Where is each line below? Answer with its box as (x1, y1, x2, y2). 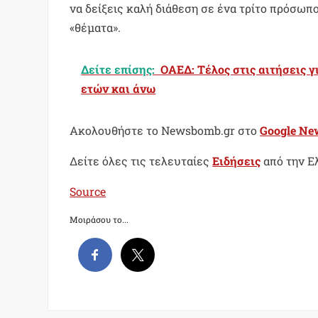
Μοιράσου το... (70, 213, 129, 225)
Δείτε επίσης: (81, 61, 155, 77)
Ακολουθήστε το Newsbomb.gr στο (70, 122, 261, 138)
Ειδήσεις (212, 153, 261, 168)
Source (70, 183, 106, 199)
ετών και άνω (81, 80, 156, 96)
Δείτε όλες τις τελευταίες (70, 153, 213, 168)
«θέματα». (70, 19, 121, 35)
